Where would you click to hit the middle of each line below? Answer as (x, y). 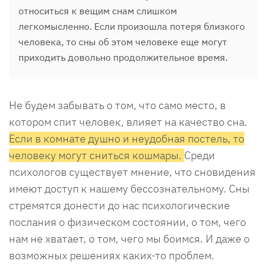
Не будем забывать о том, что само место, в (117, 105)
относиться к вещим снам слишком (98, 10)
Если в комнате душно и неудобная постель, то (127, 138)
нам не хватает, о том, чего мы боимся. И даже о (129, 238)
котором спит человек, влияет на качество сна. (128, 122)
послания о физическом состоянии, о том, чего (128, 222)
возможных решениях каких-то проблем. (112, 255)
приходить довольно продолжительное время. (124, 57)
